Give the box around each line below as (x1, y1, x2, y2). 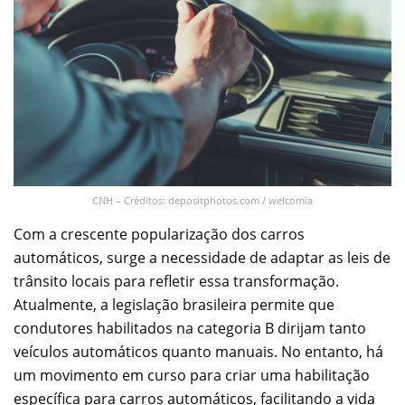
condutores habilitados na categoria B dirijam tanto (14, 317, 366, 338)
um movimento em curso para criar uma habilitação (14, 364, 370, 385)
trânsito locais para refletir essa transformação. (14, 270, 339, 291)
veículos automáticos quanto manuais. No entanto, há (14, 341, 383, 362)
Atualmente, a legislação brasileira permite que (14, 294, 334, 315)
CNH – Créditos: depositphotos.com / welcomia (92, 193, 313, 207)
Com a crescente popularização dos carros (14, 223, 305, 244)
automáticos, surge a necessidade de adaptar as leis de (14, 247, 391, 268)
